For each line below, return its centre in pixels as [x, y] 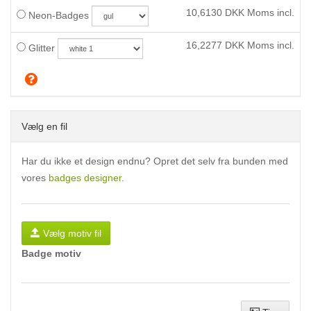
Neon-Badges [57, 15]
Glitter [40, 48]
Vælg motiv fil [72, 233]
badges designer [85, 178]
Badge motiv [51, 253]
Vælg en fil [44, 126]
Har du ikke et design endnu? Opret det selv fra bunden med [155, 161]
